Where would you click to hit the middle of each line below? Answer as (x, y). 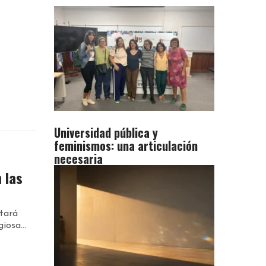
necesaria (78, 158)
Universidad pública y (106, 132)
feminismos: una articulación (126, 145)
